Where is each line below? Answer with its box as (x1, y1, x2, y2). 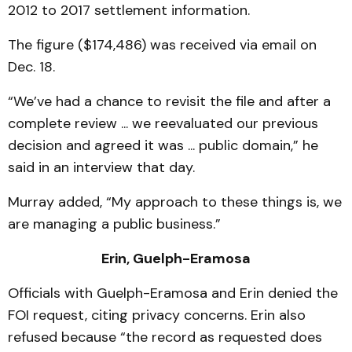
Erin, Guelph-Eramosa (101, 249, 251, 268)
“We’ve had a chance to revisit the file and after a (8, 92, 331, 111)
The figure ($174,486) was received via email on (8, 35, 317, 54)
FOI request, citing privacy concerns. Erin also (8, 306, 306, 324)
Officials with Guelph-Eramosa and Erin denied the (8, 284, 338, 302)
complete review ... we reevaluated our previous (8, 114, 318, 133)
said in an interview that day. (8, 158, 195, 177)
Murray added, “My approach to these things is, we (8, 192, 342, 211)
